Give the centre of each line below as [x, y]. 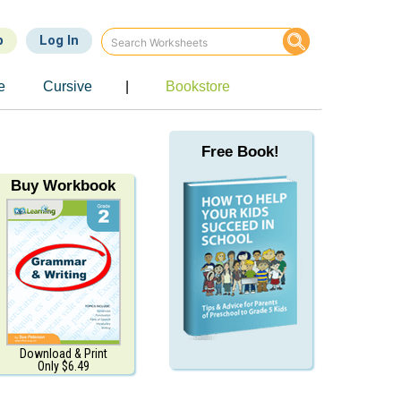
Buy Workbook [64, 186]
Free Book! [241, 152]
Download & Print [63, 354]
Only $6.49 [63, 366]
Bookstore [198, 86]
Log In [59, 40]
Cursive [67, 86]
